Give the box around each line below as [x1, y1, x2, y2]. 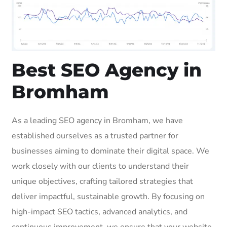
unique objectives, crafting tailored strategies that [12, 175, 193, 187]
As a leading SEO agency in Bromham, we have [12, 115, 183, 126]
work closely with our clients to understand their [12, 160, 189, 172]
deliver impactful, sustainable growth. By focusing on [12, 191, 205, 202]
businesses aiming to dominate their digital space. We [12, 145, 209, 157]
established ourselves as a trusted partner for [12, 130, 178, 141]
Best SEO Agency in [12, 58, 202, 81]
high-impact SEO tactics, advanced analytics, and [12, 206, 187, 217]
